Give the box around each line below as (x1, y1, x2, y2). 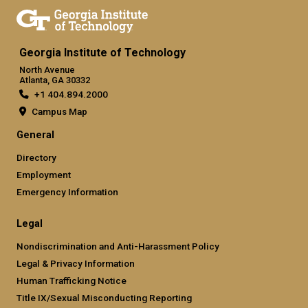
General (16, 129, 54, 141)
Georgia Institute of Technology (19, 45, 186, 59)
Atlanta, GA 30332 (19, 74, 90, 85)
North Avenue (19, 64, 75, 75)
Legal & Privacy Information (16, 257, 135, 269)
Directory (16, 151, 56, 163)
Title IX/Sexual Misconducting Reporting (16, 291, 192, 303)
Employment (16, 168, 71, 180)
